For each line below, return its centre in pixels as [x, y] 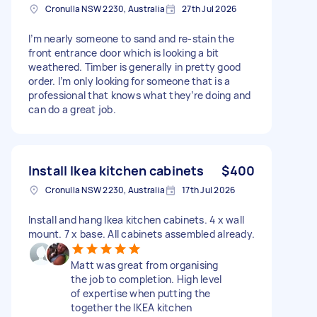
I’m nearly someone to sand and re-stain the [131, 38]
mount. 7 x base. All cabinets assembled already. [142, 234]
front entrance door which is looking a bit [124, 52]
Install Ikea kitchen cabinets [116, 170]
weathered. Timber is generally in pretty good [135, 67]
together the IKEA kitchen [132, 307]
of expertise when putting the [141, 293]
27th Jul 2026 [209, 8]
